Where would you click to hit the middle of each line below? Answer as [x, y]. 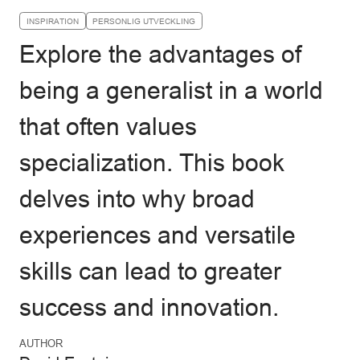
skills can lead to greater [150, 272]
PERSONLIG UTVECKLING [144, 21]
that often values [108, 127]
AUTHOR [41, 343]
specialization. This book [152, 163]
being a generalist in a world [171, 91]
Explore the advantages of [160, 55]
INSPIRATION [52, 21]
